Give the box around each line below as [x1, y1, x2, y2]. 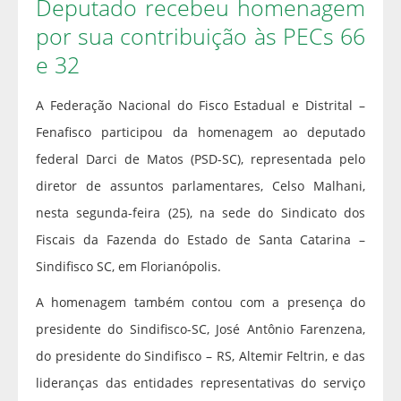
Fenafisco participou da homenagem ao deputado [36, 123, 365, 141]
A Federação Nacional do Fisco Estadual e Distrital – [36, 96, 365, 114]
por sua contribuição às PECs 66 [36, 20, 365, 51]
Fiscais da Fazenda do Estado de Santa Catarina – [36, 230, 365, 248]
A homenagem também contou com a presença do [36, 293, 365, 311]
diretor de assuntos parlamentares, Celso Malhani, [36, 176, 365, 194]
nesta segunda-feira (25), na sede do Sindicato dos [36, 203, 365, 221]
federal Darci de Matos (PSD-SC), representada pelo [36, 149, 365, 167]
